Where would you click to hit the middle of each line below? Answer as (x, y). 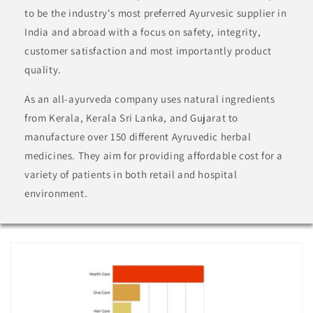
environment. (56, 194)
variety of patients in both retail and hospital (131, 175)
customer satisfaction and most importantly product (148, 51)
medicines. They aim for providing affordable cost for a (154, 156)
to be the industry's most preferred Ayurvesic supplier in (156, 13)
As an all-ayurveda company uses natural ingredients (150, 99)
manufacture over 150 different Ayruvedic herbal (138, 137)
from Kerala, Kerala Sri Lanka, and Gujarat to (132, 118)
